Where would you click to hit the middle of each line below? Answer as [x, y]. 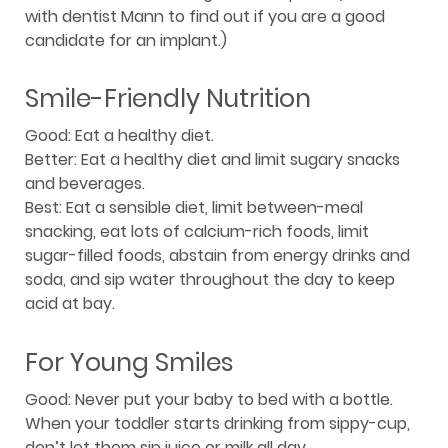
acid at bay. [70, 304]
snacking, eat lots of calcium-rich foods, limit [197, 232]
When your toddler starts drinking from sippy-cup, [217, 423]
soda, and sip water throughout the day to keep [210, 280]
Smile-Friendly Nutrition [168, 99]
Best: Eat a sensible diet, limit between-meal [194, 208]
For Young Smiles [129, 362]
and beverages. [85, 184]
